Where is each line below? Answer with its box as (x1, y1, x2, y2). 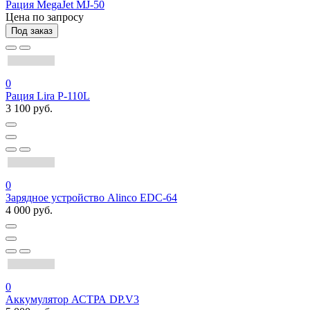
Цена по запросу (6, 11, 84, 24)
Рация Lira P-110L (6, 90, 90, 102)
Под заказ (11, 26, 53, 37)
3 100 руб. (6, 102, 53, 115)
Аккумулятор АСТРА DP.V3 (6, 293, 139, 306)
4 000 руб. (6, 204, 53, 217)
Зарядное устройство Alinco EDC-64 (6, 192, 177, 204)
